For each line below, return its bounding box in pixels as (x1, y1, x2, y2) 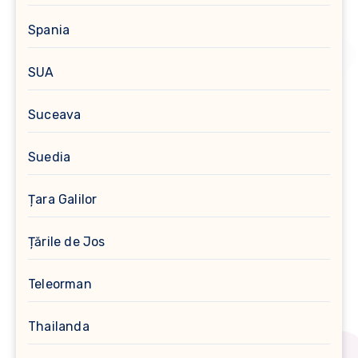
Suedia (28, 149, 71, 165)
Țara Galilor (28, 191, 97, 207)
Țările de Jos (28, 233, 105, 249)
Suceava (28, 106, 82, 122)
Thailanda (28, 318, 89, 334)
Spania (28, 22, 70, 38)
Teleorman (28, 276, 92, 292)
